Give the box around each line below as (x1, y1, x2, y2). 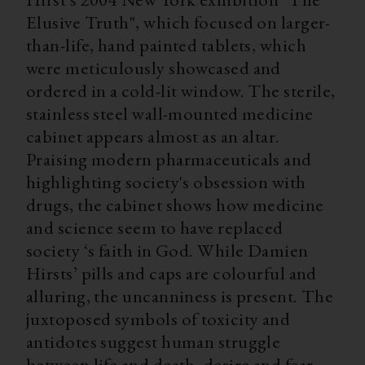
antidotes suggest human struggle (26, 328, 281, 354)
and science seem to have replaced (26, 214, 284, 240)
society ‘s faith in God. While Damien (26, 237, 309, 262)
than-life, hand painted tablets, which (26, 32, 307, 57)
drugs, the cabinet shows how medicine (26, 191, 324, 217)
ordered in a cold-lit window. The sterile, (26, 77, 248, 103)
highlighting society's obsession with (26, 169, 306, 194)
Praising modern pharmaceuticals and (26, 146, 312, 171)
